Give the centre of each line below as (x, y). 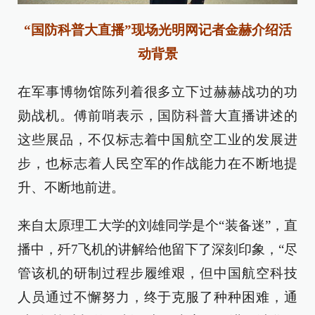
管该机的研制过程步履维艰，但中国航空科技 (157, 273)
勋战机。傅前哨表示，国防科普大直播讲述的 (157, 115)
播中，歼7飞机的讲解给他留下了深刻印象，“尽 (157, 249)
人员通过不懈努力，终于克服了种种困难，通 (157, 297)
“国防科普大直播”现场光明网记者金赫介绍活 (157, 30)
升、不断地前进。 (71, 187)
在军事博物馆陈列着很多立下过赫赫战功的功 (157, 91)
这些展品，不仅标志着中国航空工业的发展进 (157, 139)
